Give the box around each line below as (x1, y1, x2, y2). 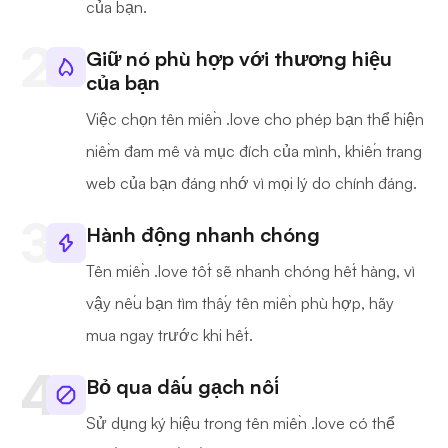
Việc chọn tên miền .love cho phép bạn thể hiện (86, 109, 424, 130)
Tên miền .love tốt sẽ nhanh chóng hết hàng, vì (86, 261, 415, 282)
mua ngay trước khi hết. (86, 325, 253, 346)
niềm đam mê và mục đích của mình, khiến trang (86, 141, 422, 162)
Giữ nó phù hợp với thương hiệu (86, 46, 392, 72)
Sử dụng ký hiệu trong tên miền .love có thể (86, 413, 395, 434)
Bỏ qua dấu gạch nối (86, 374, 279, 400)
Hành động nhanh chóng (86, 222, 320, 248)
